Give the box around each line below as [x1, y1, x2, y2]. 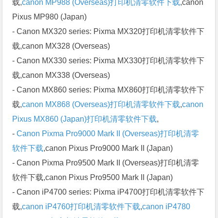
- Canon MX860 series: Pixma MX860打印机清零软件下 [12, 85, 205, 94]
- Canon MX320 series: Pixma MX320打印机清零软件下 [12, 27, 205, 36]
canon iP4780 [142, 202, 191, 211]
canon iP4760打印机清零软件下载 [22, 202, 141, 211]
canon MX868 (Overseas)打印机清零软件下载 [22, 100, 181, 109]
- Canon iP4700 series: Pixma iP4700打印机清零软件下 [12, 187, 205, 196]
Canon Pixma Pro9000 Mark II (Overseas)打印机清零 [17, 129, 200, 138]
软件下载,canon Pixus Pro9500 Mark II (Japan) [12, 173, 173, 182]
